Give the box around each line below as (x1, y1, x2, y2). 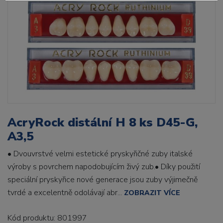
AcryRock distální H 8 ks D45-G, (7, 114, 198, 130)
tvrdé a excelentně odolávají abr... (7, 187, 124, 198)
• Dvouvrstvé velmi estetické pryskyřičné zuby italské (7, 148, 193, 159)
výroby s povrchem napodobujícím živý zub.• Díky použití (7, 161, 200, 172)
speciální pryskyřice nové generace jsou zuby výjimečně (7, 174, 198, 185)
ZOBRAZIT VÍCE (124, 188, 180, 198)
